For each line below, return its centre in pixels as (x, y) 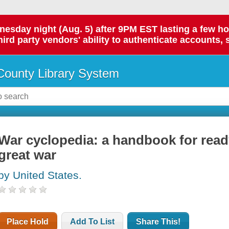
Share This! (158, 222)
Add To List (93, 222)
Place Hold (28, 222)
